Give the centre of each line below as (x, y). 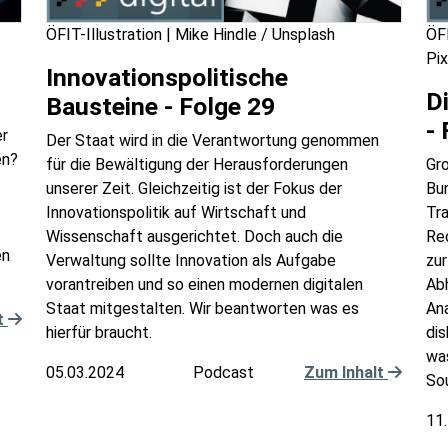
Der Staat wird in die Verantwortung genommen (212, 141)
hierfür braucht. (99, 333)
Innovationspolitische (167, 78)
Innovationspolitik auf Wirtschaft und (176, 213)
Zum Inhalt (345, 373)
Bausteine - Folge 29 (160, 107)
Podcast (224, 373)
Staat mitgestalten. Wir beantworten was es (202, 309)
